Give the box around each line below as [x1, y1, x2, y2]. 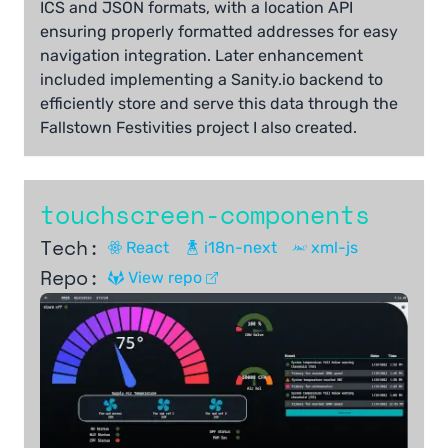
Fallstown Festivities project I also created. [40, 117, 357, 137]
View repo [128, 267, 202, 287]
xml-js [311, 237, 359, 257]
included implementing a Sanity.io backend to [40, 69, 383, 89]
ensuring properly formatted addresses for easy [40, 21, 398, 41]
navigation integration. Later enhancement [40, 45, 363, 65]
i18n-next [203, 237, 277, 257]
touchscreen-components [40, 195, 370, 233]
